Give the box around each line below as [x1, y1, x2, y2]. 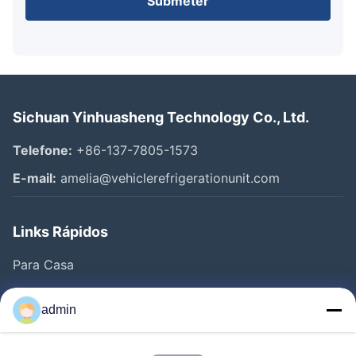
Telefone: [13, 141, 72, 158]
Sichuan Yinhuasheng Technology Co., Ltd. [13, 108, 309, 126]
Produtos [13, 284, 68, 300]
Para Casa [13, 256, 74, 273]
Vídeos [13, 311, 54, 328]
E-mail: [13, 169, 56, 186]
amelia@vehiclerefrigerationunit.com [56, 169, 280, 186]
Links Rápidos [13, 222, 108, 240]
